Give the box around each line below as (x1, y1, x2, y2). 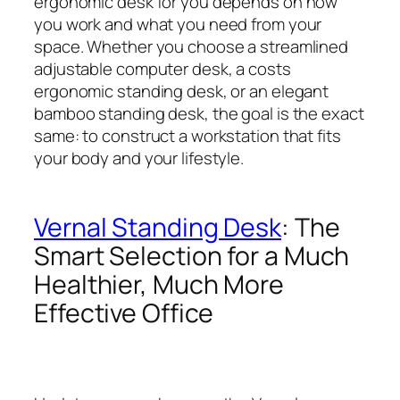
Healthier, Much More (34, 266, 284, 302)
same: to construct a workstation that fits (34, 123, 341, 147)
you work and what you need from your (34, 12, 322, 36)
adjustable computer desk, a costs (34, 56, 291, 80)
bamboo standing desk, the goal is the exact (34, 101, 364, 125)
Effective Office (34, 295, 214, 330)
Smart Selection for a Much (34, 237, 350, 273)
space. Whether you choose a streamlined (34, 34, 349, 58)
